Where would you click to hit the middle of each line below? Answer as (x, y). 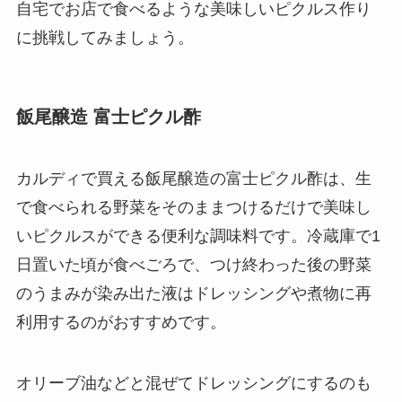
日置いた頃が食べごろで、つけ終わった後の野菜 (193, 265)
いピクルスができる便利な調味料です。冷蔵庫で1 (198, 236)
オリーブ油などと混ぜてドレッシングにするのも (193, 384)
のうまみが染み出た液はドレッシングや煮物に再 (193, 294)
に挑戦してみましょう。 (105, 37)
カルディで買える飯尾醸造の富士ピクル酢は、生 (193, 179)
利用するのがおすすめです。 (121, 323)
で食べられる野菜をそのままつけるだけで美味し (193, 208)
